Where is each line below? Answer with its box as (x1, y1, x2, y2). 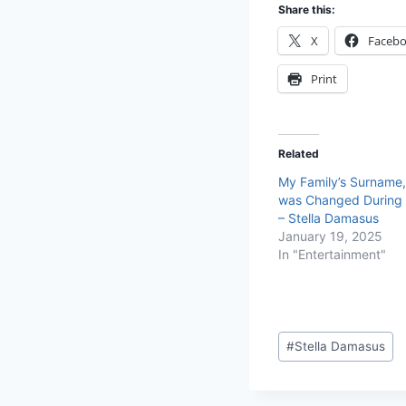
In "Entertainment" (278, 246, 386, 262)
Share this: (278, 2, 335, 16)
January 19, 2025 (278, 227, 382, 244)
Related (278, 146, 319, 160)
